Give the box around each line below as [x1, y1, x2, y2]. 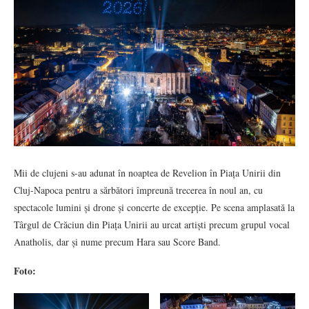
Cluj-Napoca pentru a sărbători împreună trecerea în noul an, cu [14, 183, 263, 197]
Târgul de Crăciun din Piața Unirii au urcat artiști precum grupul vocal [14, 218, 290, 232]
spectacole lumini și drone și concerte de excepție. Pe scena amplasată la [14, 201, 295, 215]
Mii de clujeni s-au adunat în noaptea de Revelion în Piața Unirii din [14, 166, 281, 180]
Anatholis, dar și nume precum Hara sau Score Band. [14, 235, 221, 249]
